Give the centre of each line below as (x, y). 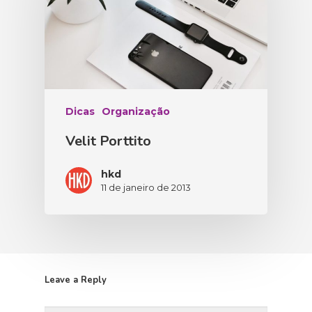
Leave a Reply (76, 280)
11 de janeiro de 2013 (146, 188)
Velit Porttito (108, 141)
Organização (136, 112)
